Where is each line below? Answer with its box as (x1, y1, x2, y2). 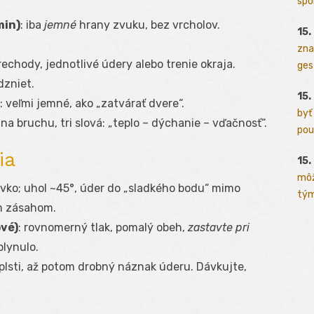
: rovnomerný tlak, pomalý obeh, (18, 221, 188, 235)
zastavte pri (188, 221, 250, 235)
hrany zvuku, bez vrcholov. (76, 18, 220, 32)
